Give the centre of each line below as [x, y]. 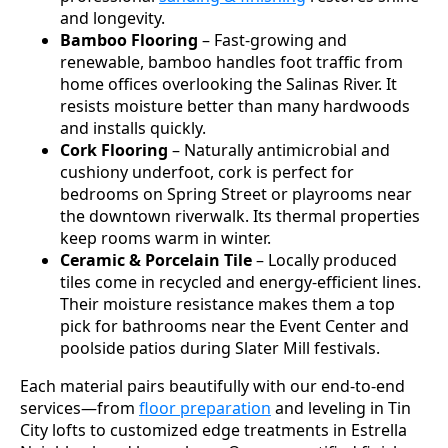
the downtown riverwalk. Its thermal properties [240, 215]
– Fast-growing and [272, 39]
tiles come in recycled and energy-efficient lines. [240, 281]
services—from [79, 407]
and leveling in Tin [341, 407]
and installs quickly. [133, 127]
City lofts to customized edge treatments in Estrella [213, 429]
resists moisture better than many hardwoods [235, 105]
